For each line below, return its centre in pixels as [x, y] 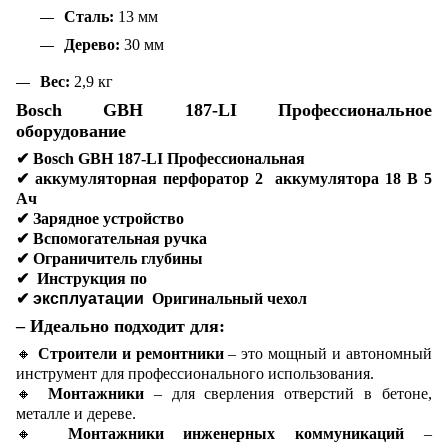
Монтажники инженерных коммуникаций [236, 434]
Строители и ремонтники [130, 354]
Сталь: [89, 16]
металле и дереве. [76, 414]
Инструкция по [88, 279]
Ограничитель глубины [116, 259]
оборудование [71, 131]
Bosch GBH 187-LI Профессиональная [167, 159]
